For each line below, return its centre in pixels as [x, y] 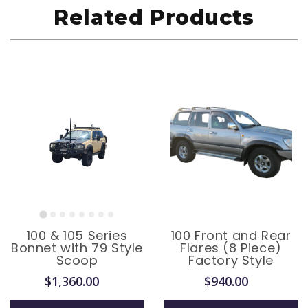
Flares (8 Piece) [231, 247]
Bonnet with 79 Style [77, 247]
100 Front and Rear [231, 235]
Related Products [154, 17]
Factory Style [231, 260]
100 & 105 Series [77, 235]
